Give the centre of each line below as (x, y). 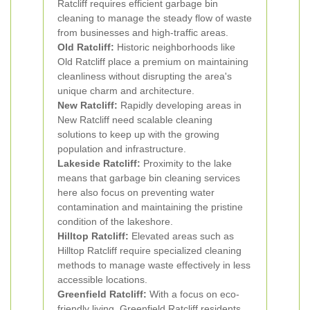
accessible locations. (102, 280)
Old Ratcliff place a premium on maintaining (153, 62)
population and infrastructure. (122, 149)
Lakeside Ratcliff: (99, 163)
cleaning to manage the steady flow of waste (155, 18)
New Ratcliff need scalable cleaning (135, 120)
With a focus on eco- (193, 294)
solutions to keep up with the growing (138, 134)
